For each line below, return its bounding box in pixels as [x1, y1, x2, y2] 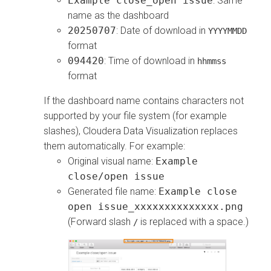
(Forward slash [68, 216, 133, 228]
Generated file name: [68, 186, 158, 198]
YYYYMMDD [208, 26, 247, 36]
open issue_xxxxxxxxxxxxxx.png [68, 201, 243, 213]
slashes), [44, 125, 83, 137]
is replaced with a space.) [138, 216, 249, 228]
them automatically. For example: [44, 140, 185, 152]
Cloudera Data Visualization [83, 125, 198, 137]
